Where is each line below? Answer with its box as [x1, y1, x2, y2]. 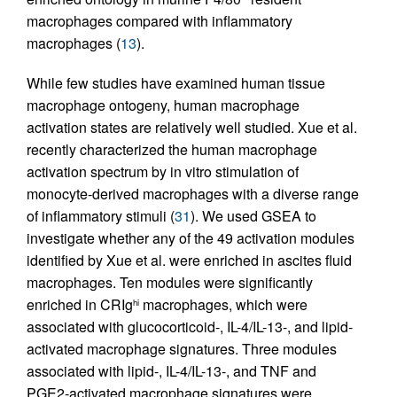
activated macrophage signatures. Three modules [27, 339, 337, 359]
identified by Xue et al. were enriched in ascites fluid [27, 250, 352, 270]
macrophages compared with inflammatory [27, 11, 292, 31]
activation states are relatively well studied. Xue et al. [27, 117, 357, 137]
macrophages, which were [139, 294, 307, 315]
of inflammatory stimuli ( [27, 206, 175, 226]
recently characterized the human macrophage [27, 139, 317, 160]
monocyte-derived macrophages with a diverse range [27, 183, 359, 204]
